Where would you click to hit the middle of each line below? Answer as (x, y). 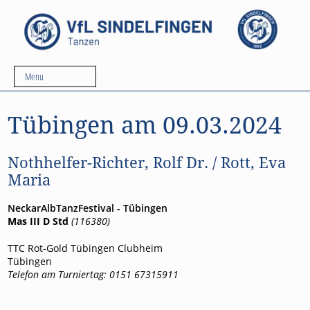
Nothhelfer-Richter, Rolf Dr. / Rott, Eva (147, 163)
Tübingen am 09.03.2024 (145, 125)
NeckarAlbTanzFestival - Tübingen (88, 208)
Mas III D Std (40, 221)
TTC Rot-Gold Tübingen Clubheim (85, 248)
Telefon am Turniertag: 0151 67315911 (93, 274)
